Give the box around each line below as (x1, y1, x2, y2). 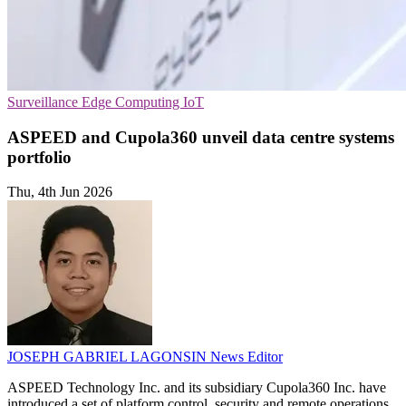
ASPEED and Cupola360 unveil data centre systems (7, 127, 394, 147)
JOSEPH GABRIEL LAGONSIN (7, 349, 210, 365)
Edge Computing (82, 94, 183, 110)
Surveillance (7, 94, 82, 110)
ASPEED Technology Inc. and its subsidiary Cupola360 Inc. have (7, 380, 386, 396)
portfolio (7, 147, 72, 167)
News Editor (210, 349, 283, 365)
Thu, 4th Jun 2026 (7, 184, 112, 200)
